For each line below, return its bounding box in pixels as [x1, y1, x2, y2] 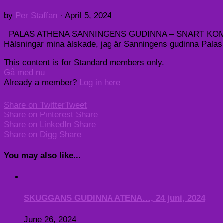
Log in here [79, 77, 120, 87]
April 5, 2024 [65, 10, 111, 20]
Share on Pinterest [4, 110, 73, 119]
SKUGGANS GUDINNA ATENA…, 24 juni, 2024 [24, 193, 205, 203]
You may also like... [4, 151, 81, 161]
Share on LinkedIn [4, 119, 71, 129]
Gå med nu [4, 67, 45, 77]
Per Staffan [15, 10, 57, 20]
